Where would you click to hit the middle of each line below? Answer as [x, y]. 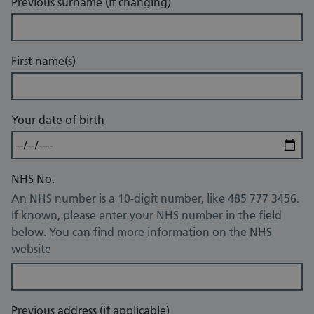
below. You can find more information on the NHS [142, 232]
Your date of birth [58, 120]
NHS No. [33, 179]
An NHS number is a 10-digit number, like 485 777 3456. [155, 199]
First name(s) [43, 61]
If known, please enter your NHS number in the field [146, 216]
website [31, 249]
